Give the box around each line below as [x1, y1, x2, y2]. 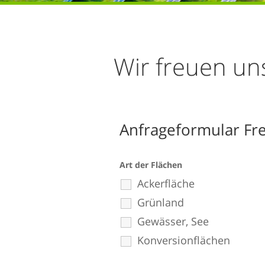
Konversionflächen [137, 232, 230, 247]
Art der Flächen [119, 159, 182, 170]
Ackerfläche [137, 176, 195, 190]
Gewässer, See [137, 214, 209, 228]
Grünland [137, 195, 184, 209]
